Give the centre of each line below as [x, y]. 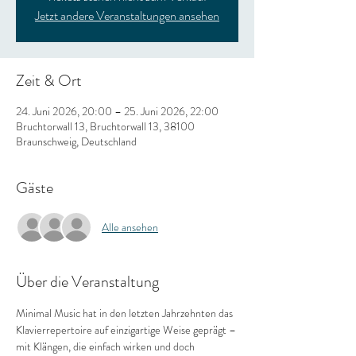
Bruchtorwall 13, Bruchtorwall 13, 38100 [105, 126]
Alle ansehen [130, 227]
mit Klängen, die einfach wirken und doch [106, 346]
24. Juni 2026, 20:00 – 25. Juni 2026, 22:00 [117, 111]
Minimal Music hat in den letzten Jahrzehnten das [126, 313]
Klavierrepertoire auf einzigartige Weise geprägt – [127, 330]
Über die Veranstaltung [87, 282]
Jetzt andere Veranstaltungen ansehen [127, 15]
